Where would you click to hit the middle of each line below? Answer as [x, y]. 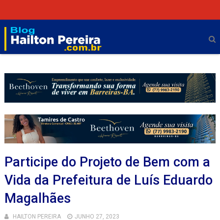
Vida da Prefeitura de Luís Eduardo [108, 180]
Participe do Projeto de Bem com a [107, 162]
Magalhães [37, 199]
